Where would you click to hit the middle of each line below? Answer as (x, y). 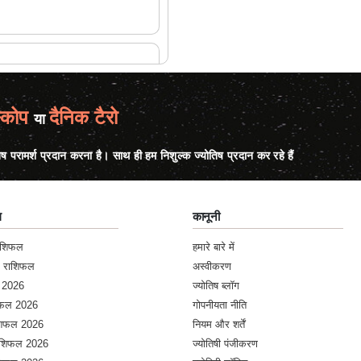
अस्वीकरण (212, 266)
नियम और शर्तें (219, 324)
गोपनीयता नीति (220, 305)
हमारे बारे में (214, 247)
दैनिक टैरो (83, 117)
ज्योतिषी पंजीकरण (225, 344)
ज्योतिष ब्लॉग (216, 286)
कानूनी (206, 216)
